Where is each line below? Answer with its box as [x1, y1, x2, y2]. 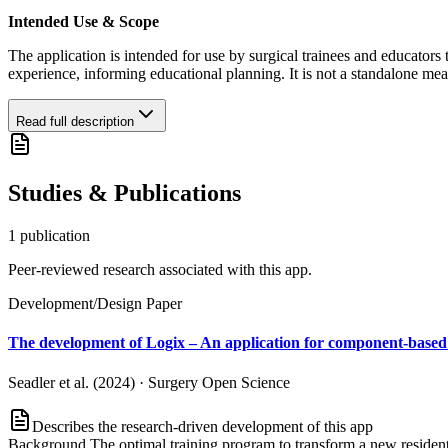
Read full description [16, 114, 134, 130]
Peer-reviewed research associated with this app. [8, 261, 312, 279]
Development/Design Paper [8, 295, 182, 313]
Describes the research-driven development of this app [32, 417, 373, 435]
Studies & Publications [8, 180, 241, 207]
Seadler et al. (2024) [8, 373, 135, 391]
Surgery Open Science [148, 373, 290, 391]
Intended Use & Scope [8, 13, 159, 31]
